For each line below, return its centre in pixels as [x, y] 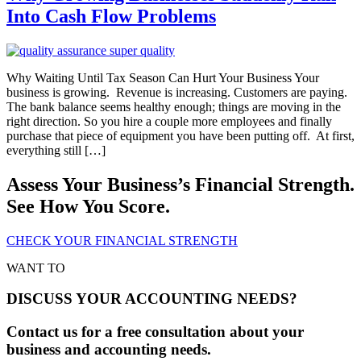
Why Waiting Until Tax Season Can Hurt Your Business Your [163, 77]
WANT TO [36, 268]
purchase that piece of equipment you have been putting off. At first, [180, 135]
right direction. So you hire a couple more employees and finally [169, 121]
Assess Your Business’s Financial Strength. [180, 184]
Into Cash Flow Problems [111, 16]
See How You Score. [88, 206]
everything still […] [56, 150]
